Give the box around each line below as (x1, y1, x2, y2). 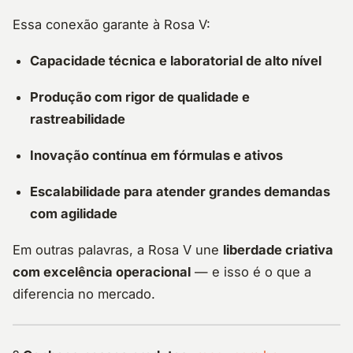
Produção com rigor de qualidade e (30, 89, 250, 106)
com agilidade (30, 206, 117, 222)
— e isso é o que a (191, 264, 311, 281)
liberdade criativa (223, 242, 333, 258)
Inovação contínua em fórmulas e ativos (30, 147, 283, 164)
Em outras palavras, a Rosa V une (13, 242, 223, 258)
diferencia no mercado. (13, 286, 155, 303)
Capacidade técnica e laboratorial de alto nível (30, 53, 321, 69)
